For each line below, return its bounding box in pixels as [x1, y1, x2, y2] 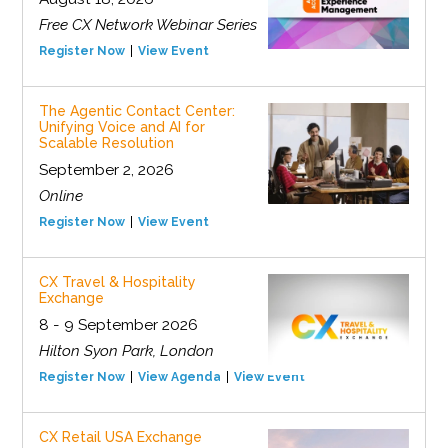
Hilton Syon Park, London [38, 342, 214, 361]
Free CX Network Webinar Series [38, 16, 257, 35]
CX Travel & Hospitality [38, 274, 196, 291]
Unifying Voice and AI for [38, 119, 205, 136]
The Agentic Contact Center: [38, 103, 235, 120]
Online [38, 187, 83, 206]
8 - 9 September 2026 [38, 316, 198, 335]
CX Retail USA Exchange [38, 429, 202, 446]
